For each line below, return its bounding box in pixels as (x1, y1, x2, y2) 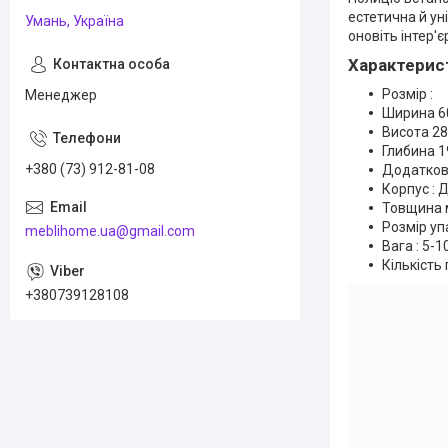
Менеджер (25, 87, 97, 103)
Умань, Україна (25, 13, 124, 29)
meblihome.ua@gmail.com (25, 222, 195, 239)
